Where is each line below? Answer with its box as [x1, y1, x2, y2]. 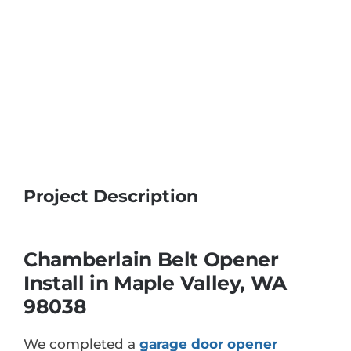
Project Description [24, 185, 198, 207]
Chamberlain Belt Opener [24, 248, 279, 272]
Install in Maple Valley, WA [24, 271, 287, 295]
